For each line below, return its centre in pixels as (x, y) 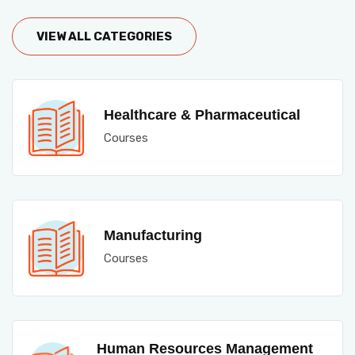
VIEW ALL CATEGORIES (104, 36)
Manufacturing (153, 235)
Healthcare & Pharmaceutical (202, 115)
